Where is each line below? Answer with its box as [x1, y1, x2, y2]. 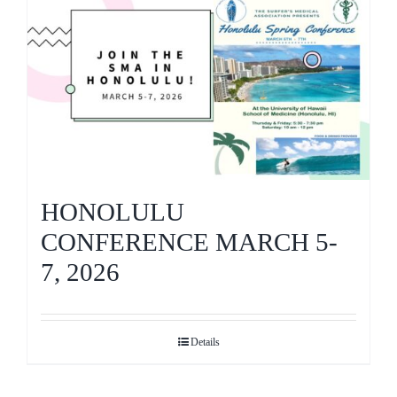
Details [190, 336, 220, 349]
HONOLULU [41, 198, 184, 227]
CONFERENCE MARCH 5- [41, 229, 338, 257]
